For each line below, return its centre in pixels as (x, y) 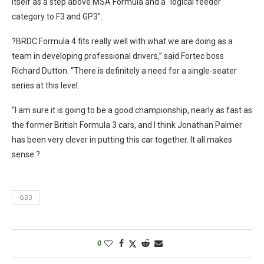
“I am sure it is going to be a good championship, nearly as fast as (132, 110)
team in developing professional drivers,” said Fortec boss (118, 56)
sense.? (26, 154)
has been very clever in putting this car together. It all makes (122, 140)
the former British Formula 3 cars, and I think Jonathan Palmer (127, 125)
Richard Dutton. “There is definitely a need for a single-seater (124, 71)
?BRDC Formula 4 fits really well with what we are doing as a (122, 41)
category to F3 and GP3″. (57, 16)
